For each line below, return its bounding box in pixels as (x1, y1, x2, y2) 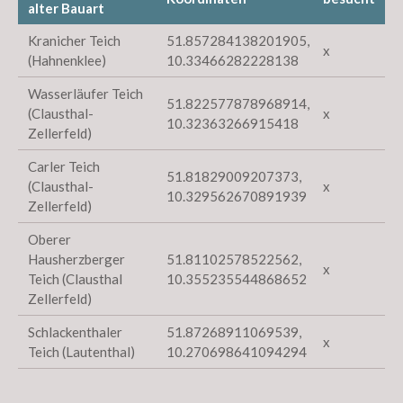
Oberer (28, 231, 72, 248)
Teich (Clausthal (28, 271, 123, 288)
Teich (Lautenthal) (28, 344, 136, 361)
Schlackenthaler (28, 324, 123, 341)
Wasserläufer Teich (28, 85, 144, 103)
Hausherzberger (28, 251, 126, 268)
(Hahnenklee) (28, 52, 107, 69)
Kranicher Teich (28, 32, 121, 49)
